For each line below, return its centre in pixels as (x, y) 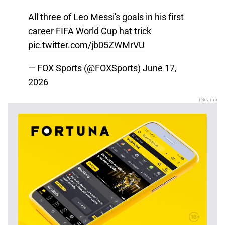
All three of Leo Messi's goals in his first (106, 17)
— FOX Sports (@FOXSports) (85, 68)
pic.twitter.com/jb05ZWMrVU (86, 45)
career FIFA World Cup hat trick (90, 31)
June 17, (160, 68)
